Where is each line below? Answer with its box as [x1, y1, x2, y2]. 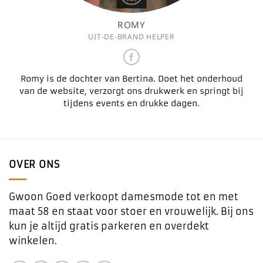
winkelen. [9, 234, 57, 247]
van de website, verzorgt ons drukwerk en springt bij [19, 86, 244, 96]
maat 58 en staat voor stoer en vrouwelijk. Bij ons [9, 205, 254, 217]
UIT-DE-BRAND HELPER [88, 31, 175, 42]
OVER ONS [9, 159, 60, 171]
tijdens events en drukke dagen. [63, 98, 200, 109]
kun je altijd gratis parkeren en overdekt [9, 220, 209, 232]
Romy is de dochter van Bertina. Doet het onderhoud [21, 73, 242, 84]
